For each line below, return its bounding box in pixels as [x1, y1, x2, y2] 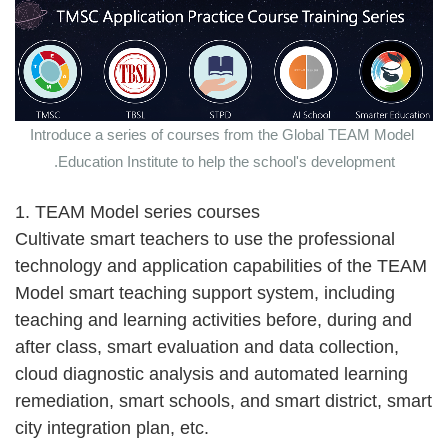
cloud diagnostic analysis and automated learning [15, 363, 408, 384]
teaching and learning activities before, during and [15, 309, 412, 330]
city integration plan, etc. [15, 417, 209, 438]
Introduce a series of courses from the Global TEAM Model [30, 125, 414, 143]
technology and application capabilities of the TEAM [15, 255, 427, 276]
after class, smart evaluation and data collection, [15, 336, 399, 357]
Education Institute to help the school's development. [57, 152, 395, 170]
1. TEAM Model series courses [15, 201, 260, 222]
